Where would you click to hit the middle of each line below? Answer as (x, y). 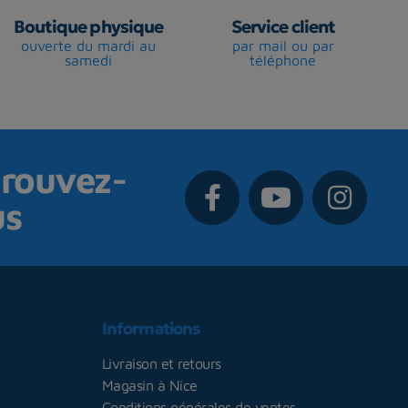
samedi (88, 60)
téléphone (283, 60)
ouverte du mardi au (88, 45)
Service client (283, 26)
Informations (151, 329)
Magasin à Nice (149, 386)
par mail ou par (283, 45)
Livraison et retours (161, 364)
